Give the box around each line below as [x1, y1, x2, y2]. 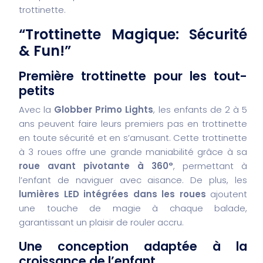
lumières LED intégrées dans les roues [19, 187, 206, 200]
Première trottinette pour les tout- [19, 67, 247, 85]
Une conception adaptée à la [19, 237, 247, 255]
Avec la [19, 103, 55, 116]
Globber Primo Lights [54, 103, 154, 116]
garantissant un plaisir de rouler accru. [19, 215, 184, 228]
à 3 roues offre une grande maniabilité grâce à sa [19, 145, 247, 158]
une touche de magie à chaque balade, [19, 201, 247, 214]
